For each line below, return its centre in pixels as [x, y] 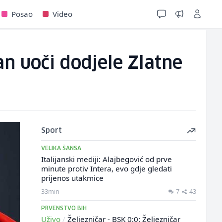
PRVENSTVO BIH [64, 208]
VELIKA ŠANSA [61, 148]
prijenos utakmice [72, 178]
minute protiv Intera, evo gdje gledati [106, 168]
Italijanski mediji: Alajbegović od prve [106, 159]
